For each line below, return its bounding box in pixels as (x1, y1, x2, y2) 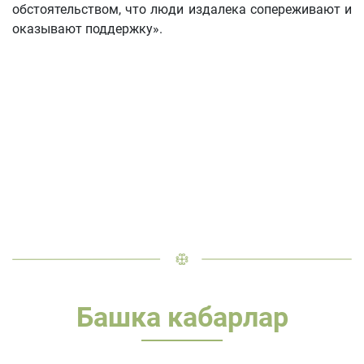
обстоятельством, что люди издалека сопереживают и (12, 2, 352, 18)
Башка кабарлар (76, 301, 288, 334)
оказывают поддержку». (12, 21, 162, 37)
